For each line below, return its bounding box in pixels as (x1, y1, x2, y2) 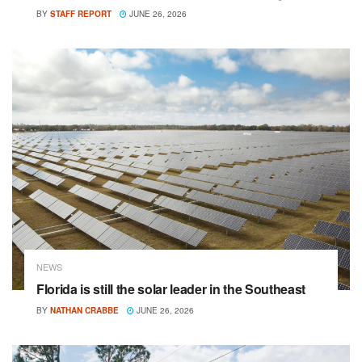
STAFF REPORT (50, 7, 112, 19)
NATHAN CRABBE (50, 304, 119, 316)
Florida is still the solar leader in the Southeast (36, 279, 305, 298)
